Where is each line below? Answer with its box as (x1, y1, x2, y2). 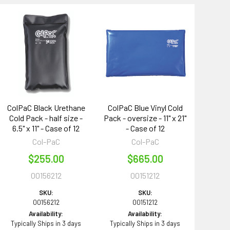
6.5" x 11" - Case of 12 (12, 123, 80, 133)
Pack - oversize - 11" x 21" (104, 112, 187, 123)
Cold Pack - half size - (9, 112, 83, 123)
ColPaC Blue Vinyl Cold (107, 102, 183, 112)
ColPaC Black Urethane (7, 102, 85, 112)
